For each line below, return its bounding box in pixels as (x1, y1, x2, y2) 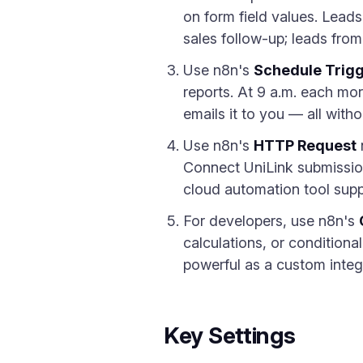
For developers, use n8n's (183, 212, 359, 229)
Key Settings (164, 322, 296, 349)
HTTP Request (254, 137, 357, 154)
